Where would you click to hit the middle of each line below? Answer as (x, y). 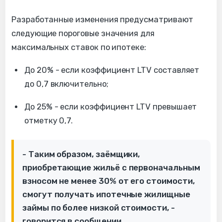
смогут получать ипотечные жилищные (106, 194)
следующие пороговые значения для (83, 33)
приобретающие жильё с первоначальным (111, 167)
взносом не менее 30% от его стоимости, (109, 181)
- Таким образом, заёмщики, (81, 154)
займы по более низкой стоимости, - (99, 207)
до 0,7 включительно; (66, 84)
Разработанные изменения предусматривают (103, 19)
